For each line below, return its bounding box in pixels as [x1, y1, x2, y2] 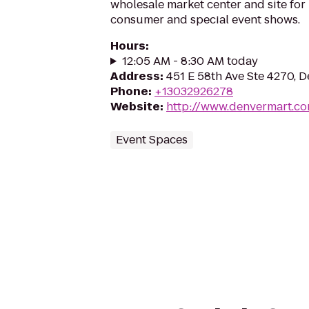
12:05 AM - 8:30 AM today [121, 53, 258, 69]
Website [110, 99, 160, 114]
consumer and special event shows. [110, 12, 300, 28]
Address [110, 68, 160, 84]
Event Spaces [116, 132, 188, 148]
